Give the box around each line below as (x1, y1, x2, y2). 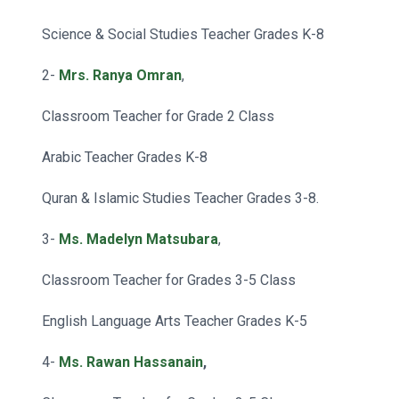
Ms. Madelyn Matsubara (59, 231, 218, 248)
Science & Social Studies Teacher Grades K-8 (42, 26, 324, 43)
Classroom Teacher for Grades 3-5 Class (42, 272, 296, 289)
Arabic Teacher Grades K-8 (42, 149, 208, 166)
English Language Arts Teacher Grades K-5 (42, 313, 307, 330)
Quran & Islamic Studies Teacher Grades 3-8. (42, 190, 319, 207)
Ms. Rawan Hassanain (59, 354, 203, 370)
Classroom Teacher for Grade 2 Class (42, 108, 274, 125)
